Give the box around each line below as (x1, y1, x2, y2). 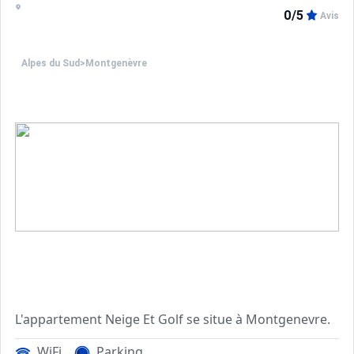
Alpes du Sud (21, 58, 80, 70)
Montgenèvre (85, 58, 147, 70)
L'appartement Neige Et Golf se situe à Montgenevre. (15, 311, 330, 328)
